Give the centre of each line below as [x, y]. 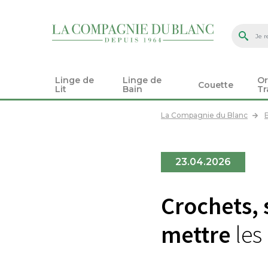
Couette [216, 85]
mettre [196, 234]
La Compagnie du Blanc [204, 115]
